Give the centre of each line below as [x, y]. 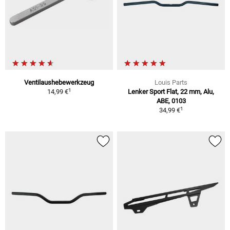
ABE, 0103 [171, 101]
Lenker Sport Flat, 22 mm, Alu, [171, 92]
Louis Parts [171, 83]
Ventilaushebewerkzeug [59, 83]
